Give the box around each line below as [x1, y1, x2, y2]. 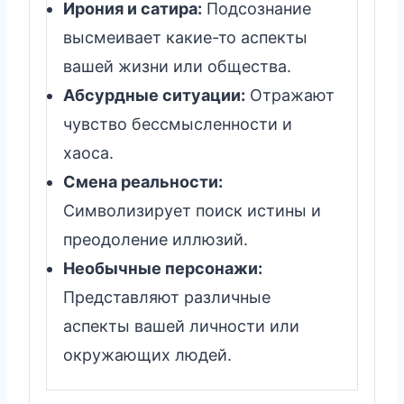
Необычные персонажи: [63, 258, 262, 278]
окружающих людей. [63, 344, 232, 364]
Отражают [245, 85, 335, 105]
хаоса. [63, 142, 114, 162]
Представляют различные [63, 287, 271, 307]
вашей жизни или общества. [63, 56, 291, 76]
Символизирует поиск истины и [63, 200, 321, 220]
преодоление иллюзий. [63, 229, 248, 249]
